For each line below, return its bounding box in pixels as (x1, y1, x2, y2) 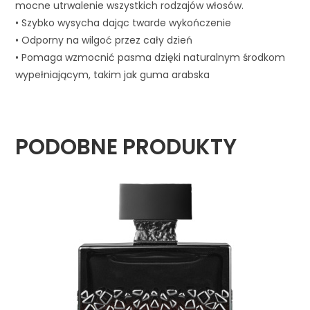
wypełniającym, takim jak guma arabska (15, 68, 210, 82)
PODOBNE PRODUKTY (15, 131, 237, 163)
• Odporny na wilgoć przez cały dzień (15, 33, 193, 48)
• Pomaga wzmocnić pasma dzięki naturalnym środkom (15, 51, 286, 65)
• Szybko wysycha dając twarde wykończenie (15, 16, 232, 30)
